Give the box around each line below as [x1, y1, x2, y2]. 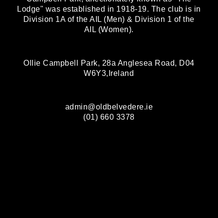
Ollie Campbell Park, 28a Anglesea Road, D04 [23, 59, 195, 68]
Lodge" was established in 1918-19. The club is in [17, 5, 201, 13]
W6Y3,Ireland [84, 69, 134, 78]
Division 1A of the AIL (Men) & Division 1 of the [23, 15, 195, 23]
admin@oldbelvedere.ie [65, 103, 153, 111]
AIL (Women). [84, 25, 134, 34]
